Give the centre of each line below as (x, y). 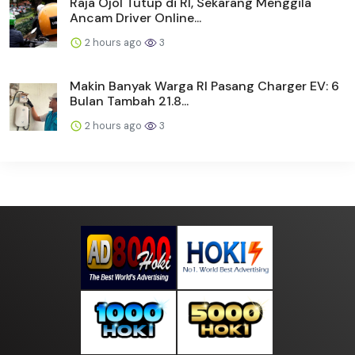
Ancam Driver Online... (136, 17)
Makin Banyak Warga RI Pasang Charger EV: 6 (204, 86)
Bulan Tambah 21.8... (129, 101)
